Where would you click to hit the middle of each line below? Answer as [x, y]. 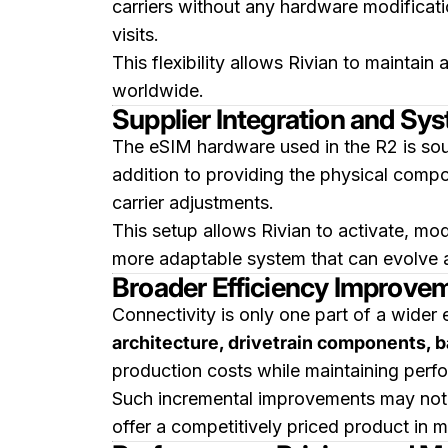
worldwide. [158, 90]
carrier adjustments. [193, 202]
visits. [135, 34]
